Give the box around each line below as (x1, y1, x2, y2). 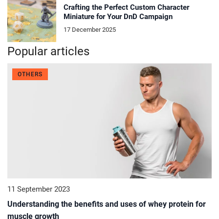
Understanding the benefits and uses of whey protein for (7, 199, 206, 209)
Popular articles (7, 44, 89, 59)
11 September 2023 (7, 185, 70, 194)
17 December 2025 (64, 25, 116, 33)
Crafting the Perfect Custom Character (64, 2, 189, 12)
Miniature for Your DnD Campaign (64, 12, 173, 21)
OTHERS (18, 71, 43, 78)
